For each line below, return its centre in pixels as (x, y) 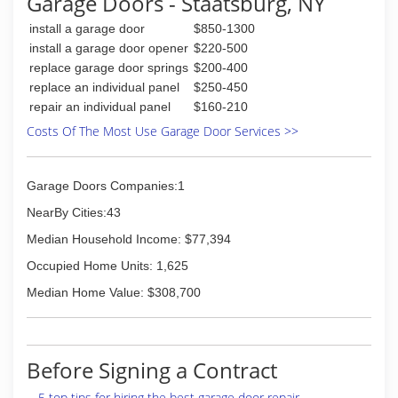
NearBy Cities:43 (74, 212)
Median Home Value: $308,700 (114, 292)
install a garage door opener (109, 48)
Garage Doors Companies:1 (106, 186)
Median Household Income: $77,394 (129, 239)
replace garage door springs (109, 68)
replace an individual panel (104, 87)
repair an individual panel (100, 107)
